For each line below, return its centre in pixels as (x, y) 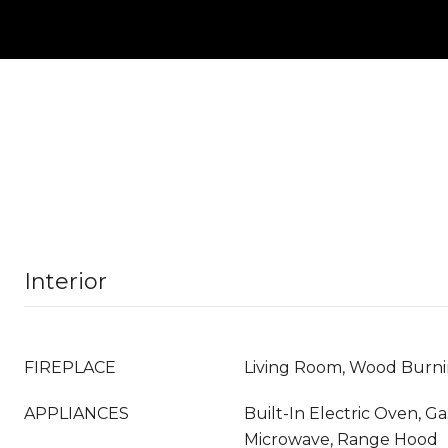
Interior (65, 281)
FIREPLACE (70, 367)
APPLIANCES (76, 413)
